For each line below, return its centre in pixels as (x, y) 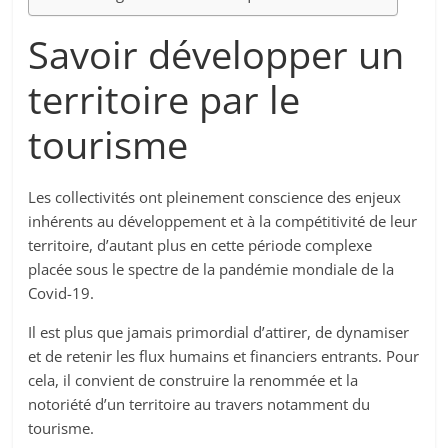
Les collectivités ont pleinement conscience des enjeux (215, 197)
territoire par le (164, 99)
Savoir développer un (216, 54)
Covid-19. (61, 293)
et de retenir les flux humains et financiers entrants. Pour (224, 356)
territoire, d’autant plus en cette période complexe (200, 245)
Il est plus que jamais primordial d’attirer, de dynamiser (219, 332)
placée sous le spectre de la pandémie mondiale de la (211, 269)
